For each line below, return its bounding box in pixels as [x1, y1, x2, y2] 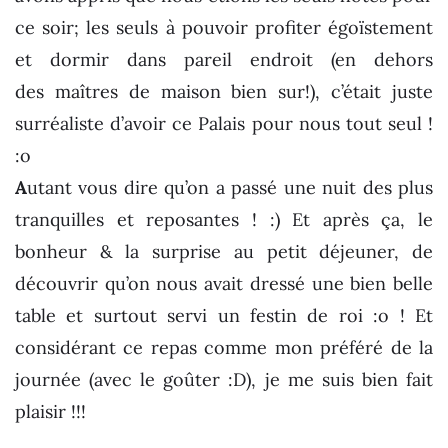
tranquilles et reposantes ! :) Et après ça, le [15, 207, 433, 231]
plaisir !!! [15, 399, 86, 423]
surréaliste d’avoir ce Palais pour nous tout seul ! [15, 111, 433, 135]
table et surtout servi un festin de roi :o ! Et [15, 303, 433, 327]
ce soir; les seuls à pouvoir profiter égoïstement [15, 15, 433, 39]
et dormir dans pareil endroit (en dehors [15, 47, 433, 71]
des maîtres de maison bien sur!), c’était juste [15, 79, 433, 103]
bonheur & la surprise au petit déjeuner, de [15, 239, 433, 263]
